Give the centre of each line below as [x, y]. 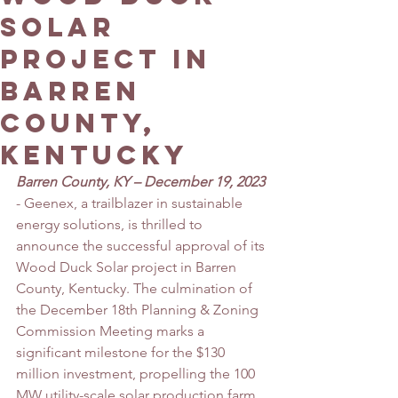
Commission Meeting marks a [112, 331]
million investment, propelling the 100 [137, 374]
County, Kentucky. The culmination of [136, 288]
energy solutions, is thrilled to [111, 224]
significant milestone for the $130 [122, 352]
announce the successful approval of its [142, 246]
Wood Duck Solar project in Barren [128, 267]
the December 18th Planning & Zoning [139, 310]
